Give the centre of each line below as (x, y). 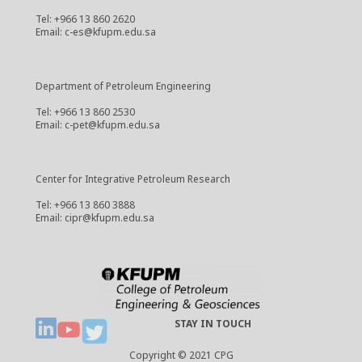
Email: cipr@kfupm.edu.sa (95, 218)
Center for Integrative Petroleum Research (133, 179)
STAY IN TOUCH (215, 324)
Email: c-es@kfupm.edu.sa (95, 32)
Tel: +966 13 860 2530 (85, 112)
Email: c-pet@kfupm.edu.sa (97, 125)
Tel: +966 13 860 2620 (85, 19)
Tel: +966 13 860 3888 (85, 205)
